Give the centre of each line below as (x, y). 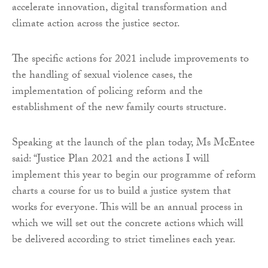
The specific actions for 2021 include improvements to (130, 60)
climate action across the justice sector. (96, 25)
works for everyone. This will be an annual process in (127, 209)
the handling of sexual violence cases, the (102, 77)
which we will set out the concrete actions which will (128, 225)
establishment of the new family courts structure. (119, 109)
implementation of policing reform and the (107, 93)
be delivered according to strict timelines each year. (124, 241)
